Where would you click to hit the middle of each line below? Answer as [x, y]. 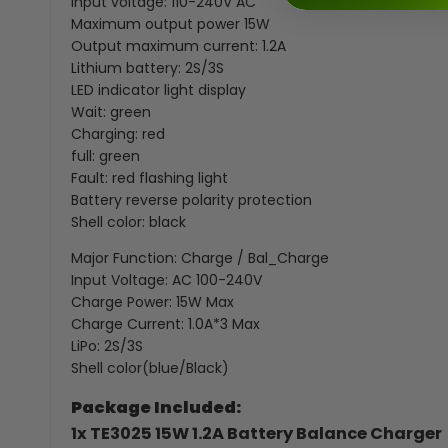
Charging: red [118, 133]
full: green [105, 155]
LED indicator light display [158, 89]
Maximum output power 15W [170, 23]
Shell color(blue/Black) [150, 367]
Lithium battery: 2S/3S [147, 67]
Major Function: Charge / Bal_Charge [200, 257]
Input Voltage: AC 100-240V [166, 279]
